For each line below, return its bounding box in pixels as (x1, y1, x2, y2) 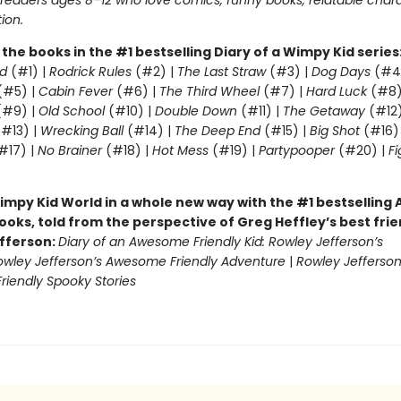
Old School (38, 102, 108, 120)
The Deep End (174, 122, 260, 140)
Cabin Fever (38, 82, 113, 100)
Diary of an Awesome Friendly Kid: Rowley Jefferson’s (57, 233, 383, 251)
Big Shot (309, 122, 360, 140)
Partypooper (258, 141, 335, 159)
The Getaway (282, 102, 369, 120)
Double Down (154, 102, 237, 120)
